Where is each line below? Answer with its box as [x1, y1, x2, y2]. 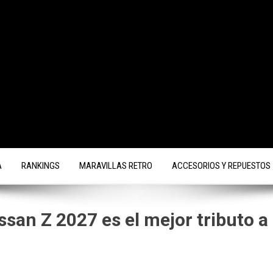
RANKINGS [21, 160, 60, 172]
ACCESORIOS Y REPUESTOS [172, 160, 271, 172]
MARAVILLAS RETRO [79, 160, 152, 172]
